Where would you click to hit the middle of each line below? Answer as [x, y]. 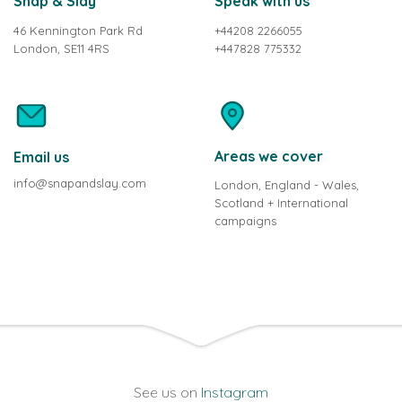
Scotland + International [281, 202]
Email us [41, 157]
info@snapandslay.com [80, 183]
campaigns [245, 220]
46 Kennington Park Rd [78, 30]
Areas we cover [269, 156]
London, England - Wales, [287, 184]
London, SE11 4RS [61, 48]
